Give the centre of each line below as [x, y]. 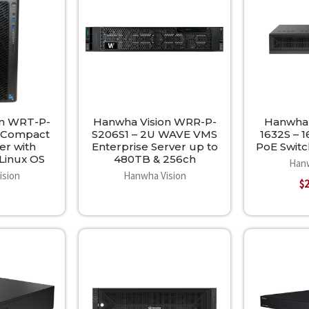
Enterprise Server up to [154, 147]
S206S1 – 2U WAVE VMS [154, 134]
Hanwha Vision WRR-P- [154, 122]
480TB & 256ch [154, 159]
